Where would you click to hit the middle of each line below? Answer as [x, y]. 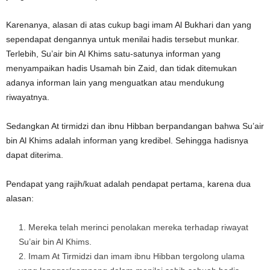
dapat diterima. [35, 155]
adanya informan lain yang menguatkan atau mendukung [115, 82]
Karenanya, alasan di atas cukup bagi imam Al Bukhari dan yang [129, 24]
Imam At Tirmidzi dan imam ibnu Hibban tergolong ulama [137, 256]
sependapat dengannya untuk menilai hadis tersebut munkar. [123, 39]
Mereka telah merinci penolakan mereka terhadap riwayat [138, 227]
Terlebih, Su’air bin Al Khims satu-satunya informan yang [113, 53]
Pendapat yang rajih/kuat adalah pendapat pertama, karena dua [128, 184]
